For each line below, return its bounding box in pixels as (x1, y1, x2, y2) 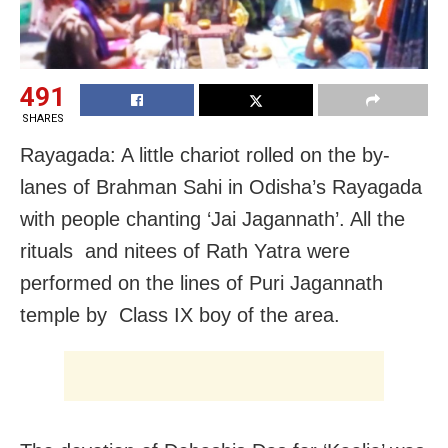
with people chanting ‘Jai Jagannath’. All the (20, 207, 405, 230)
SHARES (21, 111, 64, 125)
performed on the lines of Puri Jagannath (20, 271, 383, 294)
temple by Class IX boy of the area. (20, 303, 340, 326)
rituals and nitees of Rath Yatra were (20, 239, 350, 262)
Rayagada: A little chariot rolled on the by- (20, 143, 390, 166)
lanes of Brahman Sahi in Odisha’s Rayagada (20, 175, 422, 198)
